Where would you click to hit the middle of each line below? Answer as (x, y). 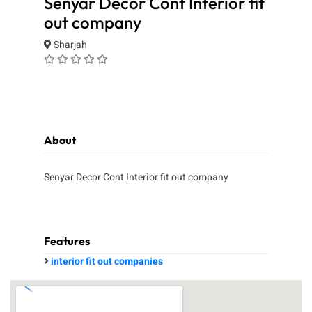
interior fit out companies (107, 262)
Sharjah (69, 45)
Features (67, 241)
